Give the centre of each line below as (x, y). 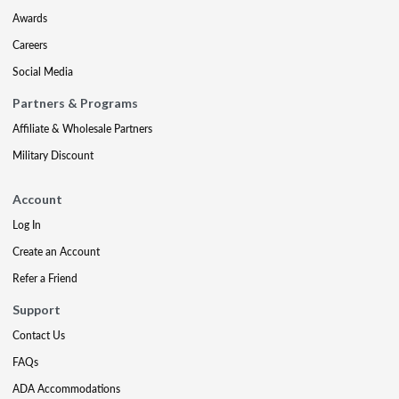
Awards (30, 18)
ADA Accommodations (66, 388)
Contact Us (39, 335)
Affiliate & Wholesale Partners (82, 128)
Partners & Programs (75, 102)
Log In (27, 224)
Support (37, 309)
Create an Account (56, 251)
